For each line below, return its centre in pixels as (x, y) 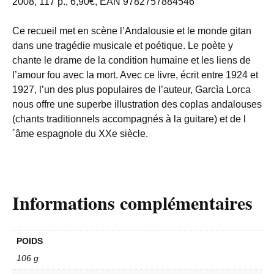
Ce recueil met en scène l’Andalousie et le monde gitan (132, 31)
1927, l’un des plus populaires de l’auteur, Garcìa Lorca (131, 89)
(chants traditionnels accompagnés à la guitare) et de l (129, 119)
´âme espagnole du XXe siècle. (80, 133)
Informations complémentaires (132, 202)
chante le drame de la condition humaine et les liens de (131, 60)
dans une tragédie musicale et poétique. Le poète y (123, 45)
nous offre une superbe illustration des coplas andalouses (137, 104)
